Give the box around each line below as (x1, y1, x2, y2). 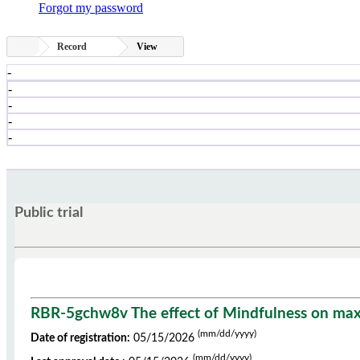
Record (57, 41, 89, 53)
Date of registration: (31, 332, 130, 345)
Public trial (14, 204, 83, 220)
